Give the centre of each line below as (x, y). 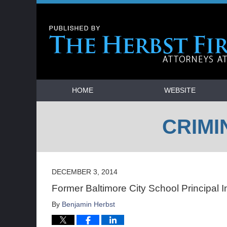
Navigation (55, 85)
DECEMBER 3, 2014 (85, 172)
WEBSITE (180, 90)
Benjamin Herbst (88, 204)
